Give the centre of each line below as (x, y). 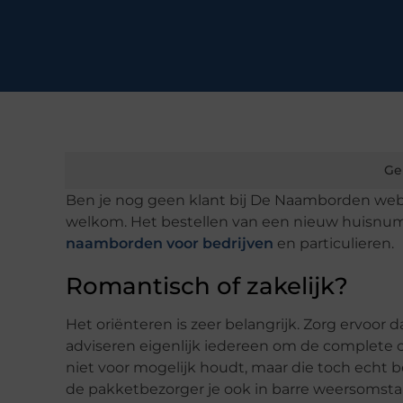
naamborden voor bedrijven (170, 244)
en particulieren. (334, 244)
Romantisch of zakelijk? (207, 287)
